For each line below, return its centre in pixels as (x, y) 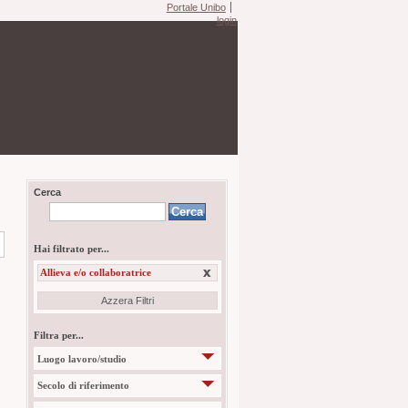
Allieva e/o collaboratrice (95, 273)
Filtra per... (58, 335)
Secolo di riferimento (84, 386)
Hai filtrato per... (71, 248)
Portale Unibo (196, 8)
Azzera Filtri (127, 300)
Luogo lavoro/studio (82, 358)
